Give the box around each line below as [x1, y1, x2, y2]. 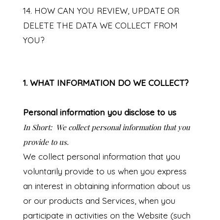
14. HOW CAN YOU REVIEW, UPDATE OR [23, 5, 179, 16]
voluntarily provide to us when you [23, 166, 157, 177]
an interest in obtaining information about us [23, 181, 191, 192]
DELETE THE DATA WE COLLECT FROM [23, 20, 178, 31]
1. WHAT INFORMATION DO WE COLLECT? [23, 78, 189, 88]
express [157, 166, 187, 177]
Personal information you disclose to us [23, 107, 176, 118]
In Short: [23, 122, 54, 133]
